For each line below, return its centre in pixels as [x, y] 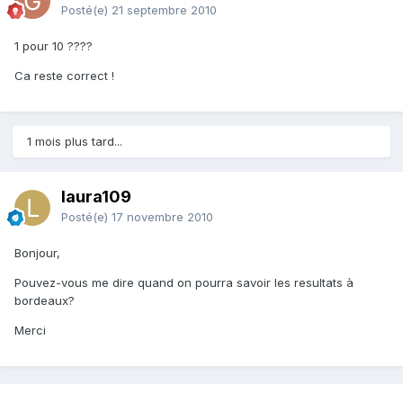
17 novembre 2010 [162, 217]
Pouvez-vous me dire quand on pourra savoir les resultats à [184, 283]
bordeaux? [45, 301]
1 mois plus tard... [75, 142]
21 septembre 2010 [164, 10]
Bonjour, [37, 253]
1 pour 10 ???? [54, 46]
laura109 [96, 197]
